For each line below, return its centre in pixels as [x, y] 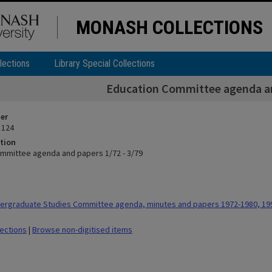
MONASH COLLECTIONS [169, 27]
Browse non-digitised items [82, 229]
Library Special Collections [104, 63]
